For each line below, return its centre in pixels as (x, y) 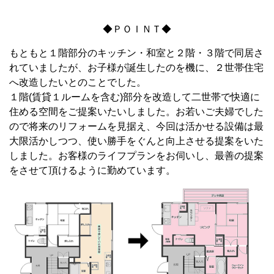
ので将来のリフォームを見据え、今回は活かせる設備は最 (136, 126)
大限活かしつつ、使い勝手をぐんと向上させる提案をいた (136, 141)
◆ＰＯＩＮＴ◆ (137, 29)
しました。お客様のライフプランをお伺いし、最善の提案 (136, 155)
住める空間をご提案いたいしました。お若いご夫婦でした (136, 111)
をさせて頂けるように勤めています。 (92, 170)
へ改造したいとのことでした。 (78, 82)
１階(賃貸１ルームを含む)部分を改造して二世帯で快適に (135, 97)
